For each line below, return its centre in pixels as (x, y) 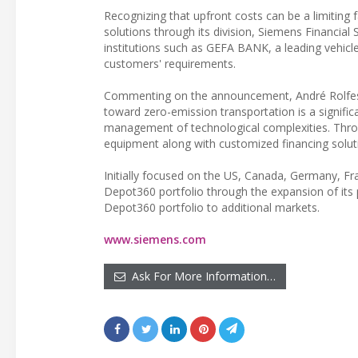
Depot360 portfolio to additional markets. (212, 207)
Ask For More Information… (201, 276)
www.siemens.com (155, 239)
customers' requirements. (170, 63)
